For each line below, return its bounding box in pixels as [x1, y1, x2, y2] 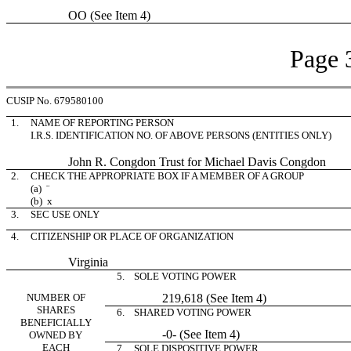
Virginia [31, 255, 108, 269]
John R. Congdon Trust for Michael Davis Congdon [31, 155, 326, 168]
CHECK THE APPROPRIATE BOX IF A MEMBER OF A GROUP [31, 170, 304, 182]
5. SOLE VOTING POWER [112, 270, 237, 282]
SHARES [36, 304, 75, 316]
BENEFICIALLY [20, 317, 92, 328]
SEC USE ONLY [31, 208, 100, 220]
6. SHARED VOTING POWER [112, 306, 251, 318]
